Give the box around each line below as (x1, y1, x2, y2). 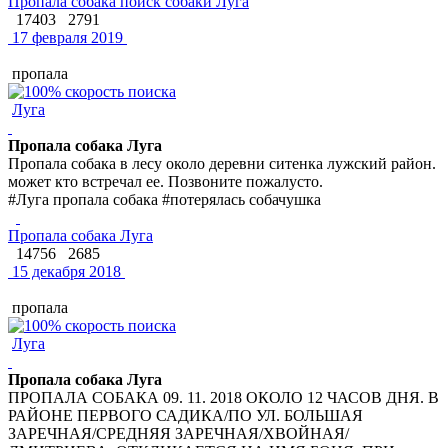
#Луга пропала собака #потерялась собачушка (8, 190, 321, 208)
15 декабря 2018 (8, 262, 121, 280)
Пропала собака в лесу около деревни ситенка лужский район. (8, 154, 436, 172)
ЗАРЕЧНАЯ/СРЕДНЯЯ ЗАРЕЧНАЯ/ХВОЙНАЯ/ (8, 424, 349, 442)
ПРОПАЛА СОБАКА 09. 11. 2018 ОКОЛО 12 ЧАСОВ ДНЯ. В (8, 388, 439, 406)
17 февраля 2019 (8, 28, 123, 46)
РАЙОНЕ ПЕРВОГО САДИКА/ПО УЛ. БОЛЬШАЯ (8, 406, 363, 424)
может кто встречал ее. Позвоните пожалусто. (8, 172, 323, 190)
